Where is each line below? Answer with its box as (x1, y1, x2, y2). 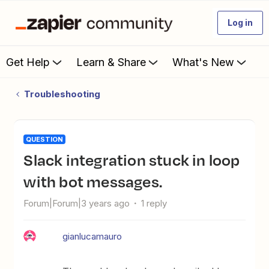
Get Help (6, 55, 50, 68)
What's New (172, 55, 234, 68)
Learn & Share (76, 55, 146, 68)
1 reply (141, 198, 168, 209)
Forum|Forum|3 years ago (23, 198, 130, 209)
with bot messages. (23, 170, 162, 193)
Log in (228, 17, 253, 28)
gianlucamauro (62, 231, 122, 242)
